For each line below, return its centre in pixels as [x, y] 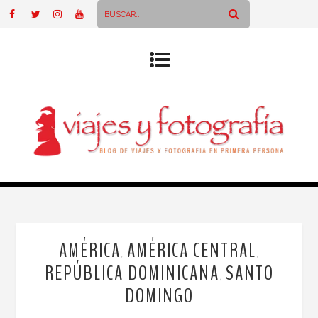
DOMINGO [159, 296]
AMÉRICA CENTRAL [192, 250]
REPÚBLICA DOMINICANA [132, 273]
